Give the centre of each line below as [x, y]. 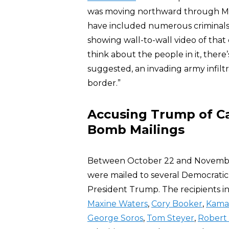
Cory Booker [177, 204]
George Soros [115, 218]
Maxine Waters [118, 204]
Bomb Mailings [136, 130]
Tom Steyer [170, 218]
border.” [104, 83]
